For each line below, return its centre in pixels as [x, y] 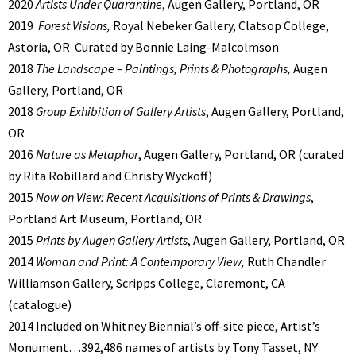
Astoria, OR [39, 47]
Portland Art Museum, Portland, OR [105, 219]
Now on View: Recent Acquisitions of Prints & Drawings [172, 197]
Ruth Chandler [285, 262]
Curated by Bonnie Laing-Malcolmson [177, 47]
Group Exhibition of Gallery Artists [121, 112]
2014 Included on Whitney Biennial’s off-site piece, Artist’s [164, 326]
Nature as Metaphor [87, 155]
